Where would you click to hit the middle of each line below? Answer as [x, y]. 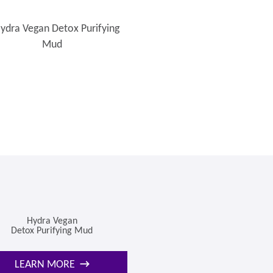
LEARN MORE [44, 264]
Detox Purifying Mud [52, 231]
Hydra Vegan [52, 221]
